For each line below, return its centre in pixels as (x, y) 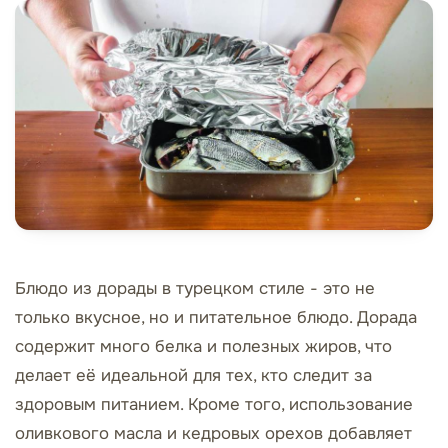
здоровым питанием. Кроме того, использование (214, 405)
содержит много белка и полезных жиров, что (203, 347)
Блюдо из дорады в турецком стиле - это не (195, 289)
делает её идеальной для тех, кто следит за (193, 376)
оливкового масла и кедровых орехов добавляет (213, 434)
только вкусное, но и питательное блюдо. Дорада (216, 318)
